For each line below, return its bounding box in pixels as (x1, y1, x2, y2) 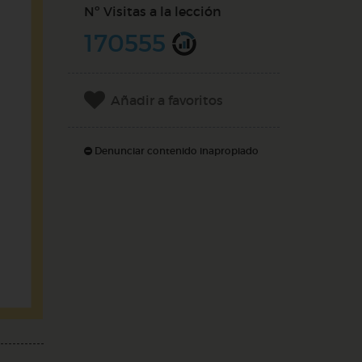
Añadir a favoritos (110, 92, 223, 108)
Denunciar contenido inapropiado (91, 145, 259, 157)
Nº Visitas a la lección (83, 3, 221, 19)
